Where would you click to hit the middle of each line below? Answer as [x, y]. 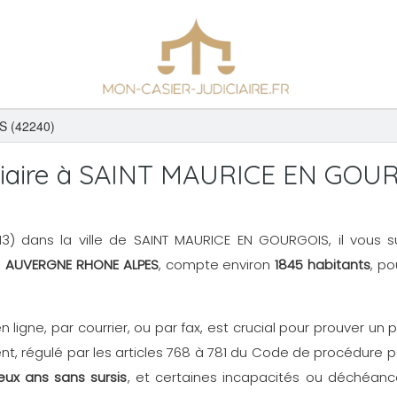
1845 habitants [323, 265]
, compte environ [217, 265]
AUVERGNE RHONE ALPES [82, 265]
